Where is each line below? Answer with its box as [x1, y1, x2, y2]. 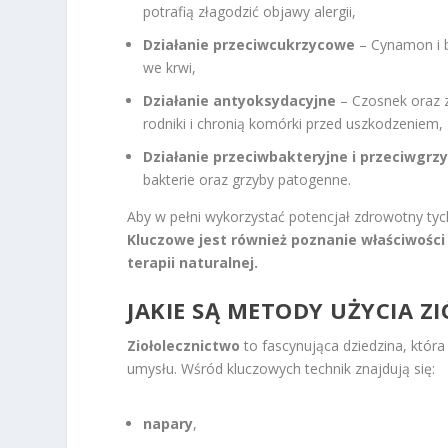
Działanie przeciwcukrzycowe [143, 35, 356, 55]
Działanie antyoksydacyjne [143, 90, 337, 110]
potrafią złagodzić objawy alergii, [143, 2, 357, 22]
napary [143, 414, 194, 434]
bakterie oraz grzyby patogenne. [143, 169, 352, 189]
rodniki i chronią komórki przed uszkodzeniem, [143, 113, 444, 133]
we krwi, [143, 58, 197, 78]
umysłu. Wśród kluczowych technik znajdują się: [127, 358, 436, 378]
